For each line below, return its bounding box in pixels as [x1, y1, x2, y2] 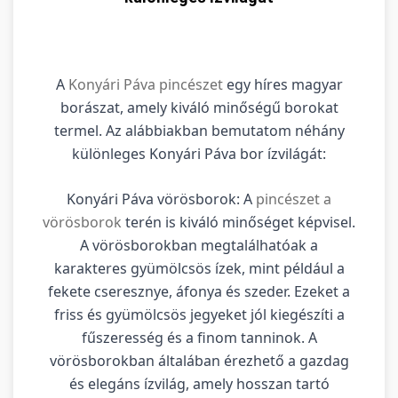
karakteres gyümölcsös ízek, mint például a [53, 258, 345, 278]
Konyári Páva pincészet [68, 74, 223, 94]
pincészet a [256, 188, 331, 209]
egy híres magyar [222, 74, 343, 94]
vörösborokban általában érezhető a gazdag [49, 350, 349, 370]
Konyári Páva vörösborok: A [67, 188, 256, 209]
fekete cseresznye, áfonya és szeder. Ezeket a [48, 281, 350, 301]
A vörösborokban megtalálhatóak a [80, 235, 318, 255]
